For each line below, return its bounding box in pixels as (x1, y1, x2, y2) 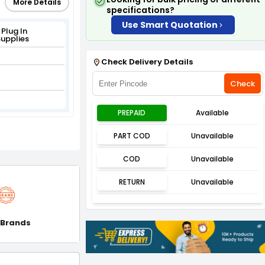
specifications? (106, 4, 174, 16)
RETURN (118, 177, 145, 187)
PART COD (113, 131, 150, 141)
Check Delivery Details (101, 56, 193, 67)
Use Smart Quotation (122, 19, 218, 31)
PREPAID (118, 108, 146, 118)
